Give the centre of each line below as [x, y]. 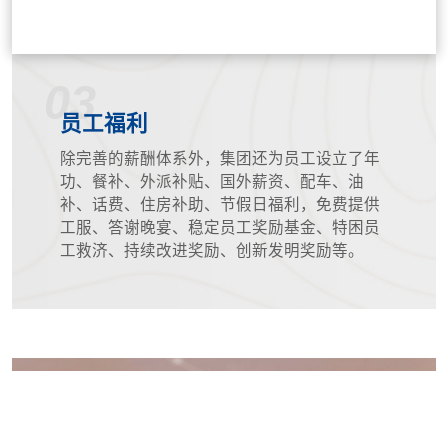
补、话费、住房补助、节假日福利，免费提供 [220, 204]
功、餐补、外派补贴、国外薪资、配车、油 [212, 181]
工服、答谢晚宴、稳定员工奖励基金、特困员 [220, 227]
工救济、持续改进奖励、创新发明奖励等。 [212, 250]
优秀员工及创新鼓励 [180, 422]
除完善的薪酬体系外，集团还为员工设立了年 [220, 158]
